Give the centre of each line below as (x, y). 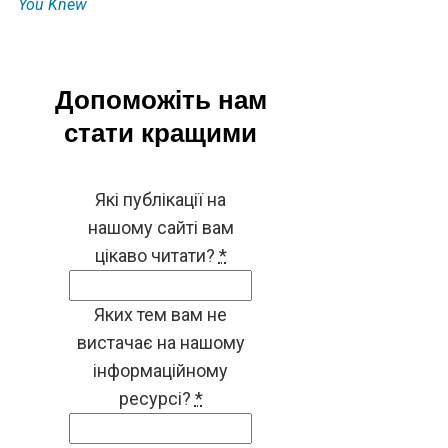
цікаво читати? (154, 255)
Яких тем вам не (161, 314)
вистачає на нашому (160, 342)
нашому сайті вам (160, 227)
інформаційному (161, 370)
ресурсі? (154, 398)
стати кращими (161, 132)
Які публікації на (161, 199)
